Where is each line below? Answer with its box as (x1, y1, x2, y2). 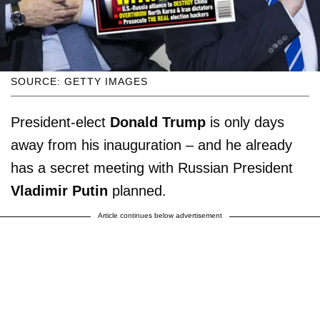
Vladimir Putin (11, 183, 108, 199)
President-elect (11, 114, 110, 131)
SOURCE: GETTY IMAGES (11, 76, 148, 88)
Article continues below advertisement (98, 211, 222, 220)
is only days (206, 114, 284, 131)
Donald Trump (110, 114, 206, 131)
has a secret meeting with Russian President (11, 160, 293, 176)
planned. (108, 183, 166, 199)
